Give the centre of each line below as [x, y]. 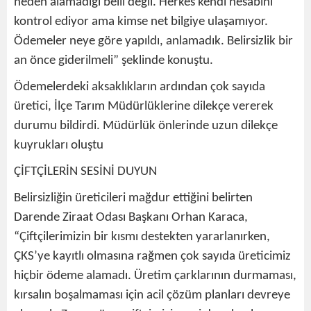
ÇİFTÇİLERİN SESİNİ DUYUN [85, 171]
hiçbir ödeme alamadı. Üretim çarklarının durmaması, [155, 276]
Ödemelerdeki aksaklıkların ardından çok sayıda [140, 87]
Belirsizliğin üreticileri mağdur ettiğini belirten [133, 198]
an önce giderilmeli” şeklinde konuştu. [114, 60]
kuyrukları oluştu [59, 145]
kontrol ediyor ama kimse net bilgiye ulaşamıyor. [141, 22]
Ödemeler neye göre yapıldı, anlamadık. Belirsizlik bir [153, 41]
